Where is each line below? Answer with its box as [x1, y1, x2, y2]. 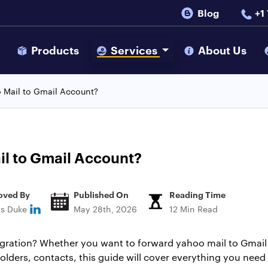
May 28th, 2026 [74, 202, 137, 215]
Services [108, 42, 160, 58]
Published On [74, 188, 129, 200]
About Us [196, 42, 249, 58]
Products [28, 42, 81, 58]
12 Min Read [169, 202, 218, 215]
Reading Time [169, 188, 226, 200]
